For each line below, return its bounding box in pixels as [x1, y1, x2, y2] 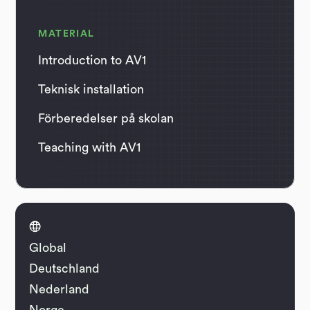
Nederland [29, 283, 90, 296]
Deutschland [29, 262, 100, 275]
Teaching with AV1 [38, 141, 141, 154]
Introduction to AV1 [38, 54, 147, 67]
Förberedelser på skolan [38, 112, 174, 125]
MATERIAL [38, 29, 95, 39]
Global [29, 241, 67, 255]
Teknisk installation [38, 83, 145, 96]
